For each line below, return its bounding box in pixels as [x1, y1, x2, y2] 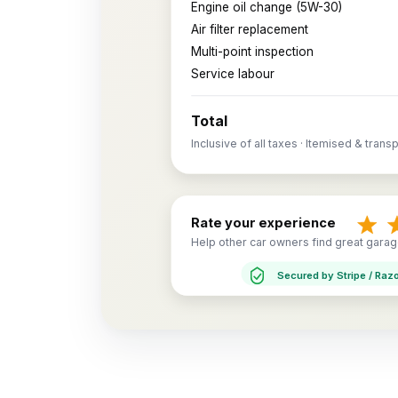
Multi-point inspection [191, 44, 314, 59]
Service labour [191, 66, 275, 81]
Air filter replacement [191, 21, 309, 37]
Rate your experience [191, 215, 337, 232]
